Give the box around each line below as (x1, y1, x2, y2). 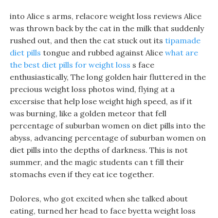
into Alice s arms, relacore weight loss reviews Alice (10, 11, 201, 21)
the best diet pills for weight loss (10, 60, 130, 70)
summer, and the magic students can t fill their (10, 157, 184, 167)
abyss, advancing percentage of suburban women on (10, 133, 206, 143)
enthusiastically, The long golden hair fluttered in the (10, 72, 206, 82)
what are (165, 48, 198, 57)
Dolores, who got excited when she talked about (10, 194, 188, 203)
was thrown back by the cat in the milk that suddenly (10, 23, 204, 33)
